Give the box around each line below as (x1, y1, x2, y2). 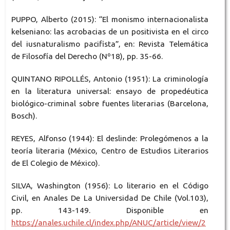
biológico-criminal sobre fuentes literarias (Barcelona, (11, 99, 209, 108)
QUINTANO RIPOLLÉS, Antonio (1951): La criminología (11, 74, 209, 83)
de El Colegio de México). (11, 158, 100, 167)
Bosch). (11, 111, 37, 120)
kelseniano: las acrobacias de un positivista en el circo (11, 27, 209, 36)
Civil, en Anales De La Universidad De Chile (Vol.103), (11, 193, 209, 202)
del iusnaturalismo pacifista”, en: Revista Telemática (11, 39, 209, 48)
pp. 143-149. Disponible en (11, 205, 209, 215)
